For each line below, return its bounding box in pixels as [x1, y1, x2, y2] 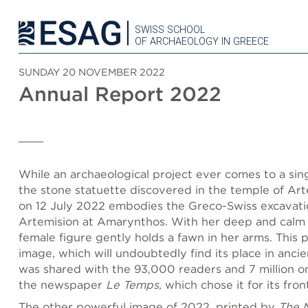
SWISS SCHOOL [135, 24, 205, 36]
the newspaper [19, 278, 106, 291]
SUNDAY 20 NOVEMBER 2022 [19, 66, 165, 78]
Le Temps [106, 278, 159, 291]
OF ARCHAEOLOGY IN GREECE [135, 36, 269, 47]
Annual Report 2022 [19, 82, 221, 106]
